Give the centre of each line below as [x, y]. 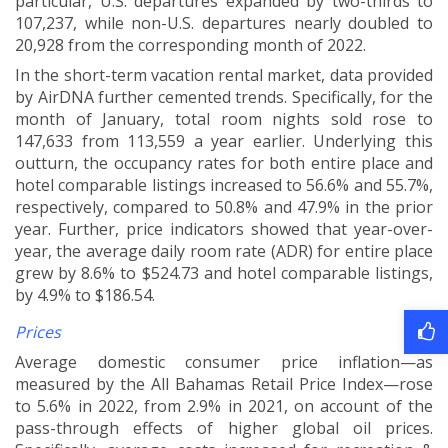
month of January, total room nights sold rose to [224, 119]
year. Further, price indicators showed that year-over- [224, 229]
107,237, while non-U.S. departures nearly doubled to [224, 23]
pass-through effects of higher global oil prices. [224, 428]
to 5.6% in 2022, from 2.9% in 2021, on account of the [224, 406]
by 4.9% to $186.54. [85, 295]
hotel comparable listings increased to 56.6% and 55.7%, [224, 185]
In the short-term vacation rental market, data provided [224, 75]
